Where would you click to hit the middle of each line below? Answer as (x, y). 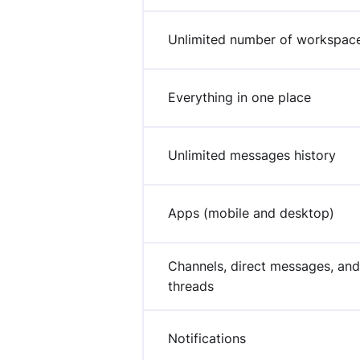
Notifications (207, 339)
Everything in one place (239, 98)
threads (191, 286)
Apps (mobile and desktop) (251, 213)
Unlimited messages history (252, 155)
